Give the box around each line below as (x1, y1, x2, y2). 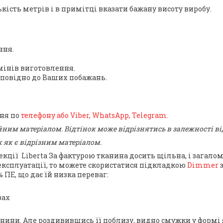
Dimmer (186, 160, 219, 170)
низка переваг (54, 170, 107, 180)
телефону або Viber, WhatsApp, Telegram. (21, 111, 168, 120)
